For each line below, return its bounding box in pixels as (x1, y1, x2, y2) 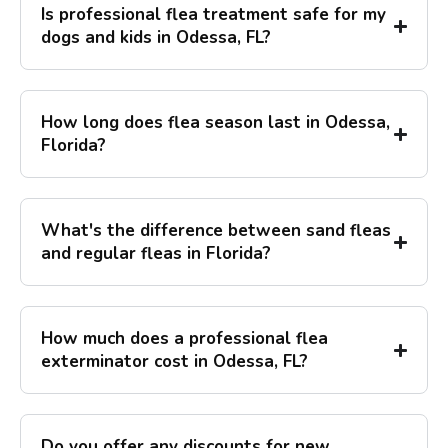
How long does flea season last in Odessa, (41, 111, 390, 135)
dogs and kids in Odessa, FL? (41, 26, 271, 50)
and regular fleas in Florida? (41, 242, 271, 266)
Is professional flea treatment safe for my (41, 3, 386, 27)
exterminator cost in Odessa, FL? (41, 350, 308, 374)
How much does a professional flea (41, 327, 328, 351)
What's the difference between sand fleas (41, 219, 391, 243)
